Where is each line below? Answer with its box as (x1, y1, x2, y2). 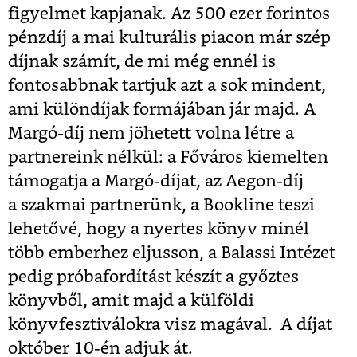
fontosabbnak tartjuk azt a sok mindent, (8, 76, 326, 94)
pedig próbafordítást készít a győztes (8, 268, 299, 285)
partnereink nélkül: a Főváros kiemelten (8, 148, 328, 166)
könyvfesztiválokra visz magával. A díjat (8, 316, 332, 333)
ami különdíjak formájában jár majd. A (8, 100, 316, 118)
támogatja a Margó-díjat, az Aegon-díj (8, 172, 304, 190)
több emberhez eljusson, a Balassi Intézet (8, 244, 335, 261)
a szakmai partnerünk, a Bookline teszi (8, 196, 315, 214)
